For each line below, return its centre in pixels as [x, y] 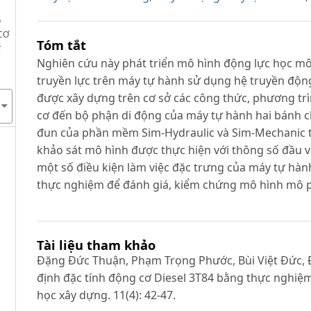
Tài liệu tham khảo [96, 244]
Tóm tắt [62, 45]
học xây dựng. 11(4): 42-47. [107, 295]
